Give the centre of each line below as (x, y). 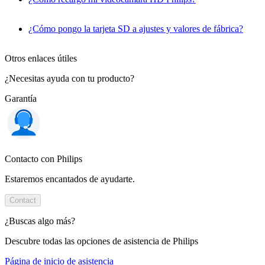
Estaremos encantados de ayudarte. (70, 179)
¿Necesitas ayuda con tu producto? (70, 78)
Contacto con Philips (43, 159)
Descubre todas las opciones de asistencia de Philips (101, 241)
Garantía (21, 98)
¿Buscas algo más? (40, 221)
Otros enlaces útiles (41, 58)
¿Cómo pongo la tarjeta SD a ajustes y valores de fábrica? (136, 28)
